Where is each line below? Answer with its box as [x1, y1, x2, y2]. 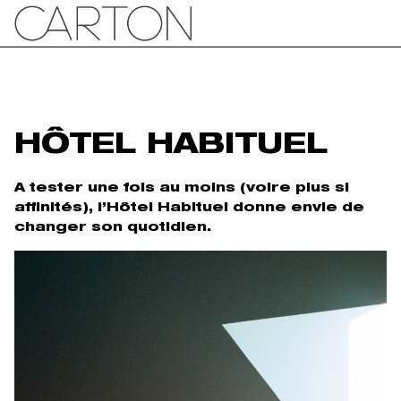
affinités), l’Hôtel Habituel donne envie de [14, 201, 364, 215]
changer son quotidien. [14, 221, 211, 235]
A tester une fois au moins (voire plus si [14, 182, 349, 195]
